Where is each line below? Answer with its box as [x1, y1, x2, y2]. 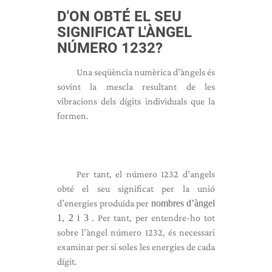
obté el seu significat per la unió [57, 183, 215, 194]
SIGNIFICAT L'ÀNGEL [57, 24, 192, 41]
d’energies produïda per [57, 198, 151, 208]
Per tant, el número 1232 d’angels [76, 169, 215, 179]
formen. [57, 110, 89, 121]
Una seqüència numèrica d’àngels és [76, 67, 215, 77]
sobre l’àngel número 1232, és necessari [57, 227, 215, 237]
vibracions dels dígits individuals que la [57, 96, 215, 106]
